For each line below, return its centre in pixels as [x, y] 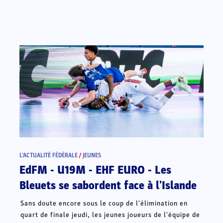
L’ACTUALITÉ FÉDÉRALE [49, 155]
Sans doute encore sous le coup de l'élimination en [104, 203]
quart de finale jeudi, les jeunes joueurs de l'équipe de [111, 215]
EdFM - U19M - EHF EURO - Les [96, 170]
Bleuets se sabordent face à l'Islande [108, 185]
